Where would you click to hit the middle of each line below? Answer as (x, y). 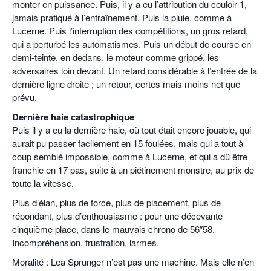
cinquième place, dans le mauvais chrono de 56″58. (113, 229)
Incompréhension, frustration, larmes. (86, 242)
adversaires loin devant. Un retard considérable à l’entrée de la (135, 70)
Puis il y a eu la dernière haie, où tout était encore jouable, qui (132, 129)
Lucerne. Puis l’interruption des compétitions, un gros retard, (130, 30)
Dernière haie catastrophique (73, 116)
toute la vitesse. (43, 183)
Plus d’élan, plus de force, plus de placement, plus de (116, 202)
